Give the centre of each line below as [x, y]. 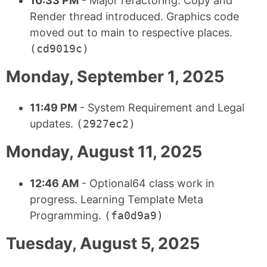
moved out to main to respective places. [131, 32]
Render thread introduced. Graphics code [134, 16]
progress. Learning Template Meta [117, 199]
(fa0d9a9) [134, 215]
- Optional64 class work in [147, 183]
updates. [53, 124]
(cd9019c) [59, 48]
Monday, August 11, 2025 [104, 152]
